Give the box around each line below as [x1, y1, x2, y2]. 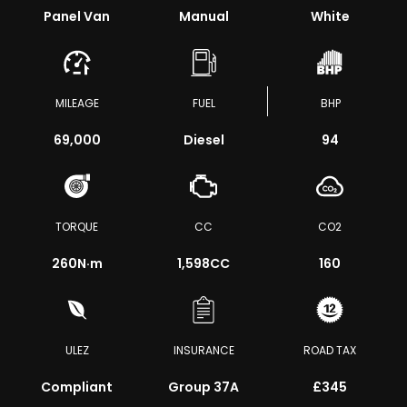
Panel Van [44, 7, 111, 25]
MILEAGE [55, 95, 99, 111]
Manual [178, 7, 229, 25]
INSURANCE [173, 342, 234, 358]
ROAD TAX [303, 342, 357, 358]
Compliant [41, 378, 114, 396]
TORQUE [55, 219, 99, 234]
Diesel [183, 131, 224, 149]
